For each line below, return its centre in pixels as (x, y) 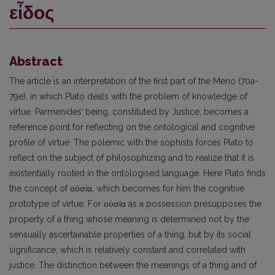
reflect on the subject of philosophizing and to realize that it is (132, 158)
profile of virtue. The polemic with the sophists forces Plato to (131, 142)
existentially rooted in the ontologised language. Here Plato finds (137, 173)
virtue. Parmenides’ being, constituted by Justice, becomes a (129, 112)
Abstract (36, 61)
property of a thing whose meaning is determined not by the (129, 219)
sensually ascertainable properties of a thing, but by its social (130, 234)
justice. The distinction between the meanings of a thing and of (133, 265)
